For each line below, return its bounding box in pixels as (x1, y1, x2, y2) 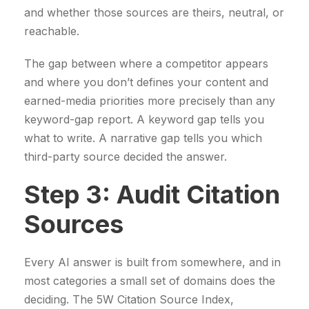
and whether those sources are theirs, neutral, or (24, 6, 284, 20)
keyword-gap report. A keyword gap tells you (24, 112, 264, 127)
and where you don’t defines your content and (24, 75, 268, 90)
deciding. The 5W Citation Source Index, (24, 292, 234, 307)
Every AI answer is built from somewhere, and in (24, 255, 281, 270)
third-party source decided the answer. (24, 150, 227, 164)
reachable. (24, 24, 79, 39)
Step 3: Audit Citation (24, 179, 280, 210)
